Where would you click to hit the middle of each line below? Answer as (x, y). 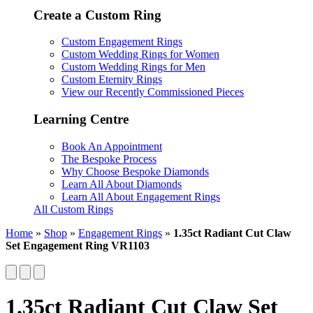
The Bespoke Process (109, 159)
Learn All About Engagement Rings (141, 196)
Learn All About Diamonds (122, 184)
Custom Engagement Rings (122, 42)
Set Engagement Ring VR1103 (78, 245)
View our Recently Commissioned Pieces (153, 92)
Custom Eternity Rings (112, 80)
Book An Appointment (112, 146)
